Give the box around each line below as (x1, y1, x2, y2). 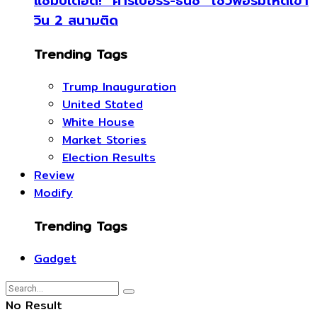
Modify (34, 184, 73, 202)
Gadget (34, 249, 76, 267)
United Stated (62, 96, 143, 114)
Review (34, 166, 74, 185)
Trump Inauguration (62, 78, 176, 96)
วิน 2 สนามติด (34, 10, 118, 30)
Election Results (62, 149, 156, 167)
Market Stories (62, 131, 146, 149)
